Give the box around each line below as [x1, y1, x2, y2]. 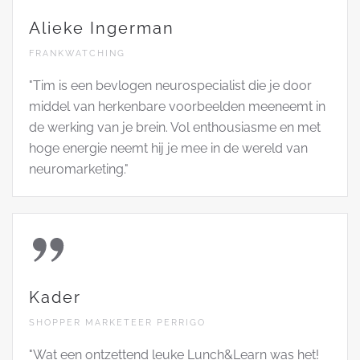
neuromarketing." [29, 161, 129, 177]
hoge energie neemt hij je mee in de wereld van [29, 140, 308, 156]
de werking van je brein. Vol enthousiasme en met [29, 119, 321, 135]
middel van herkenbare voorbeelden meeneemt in [29, 98, 325, 114]
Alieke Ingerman [29, 18, 174, 38]
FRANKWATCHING [29, 47, 125, 59]
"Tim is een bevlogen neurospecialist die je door [29, 77, 312, 93]
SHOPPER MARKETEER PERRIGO [29, 317, 206, 328]
